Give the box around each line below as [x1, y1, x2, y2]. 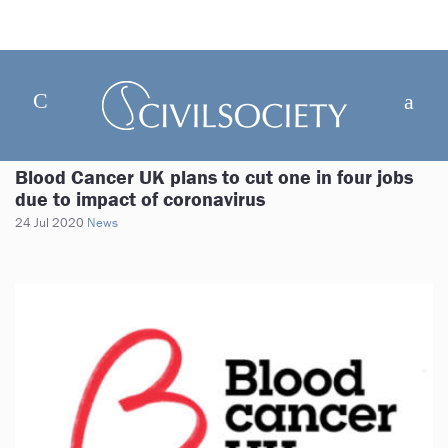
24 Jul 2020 [15, 214, 84, 231]
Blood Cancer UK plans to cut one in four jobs [15, 164, 413, 189]
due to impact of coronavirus [15, 186, 265, 211]
